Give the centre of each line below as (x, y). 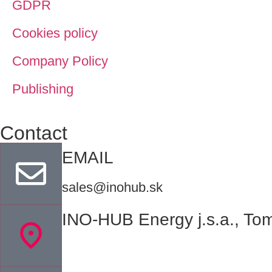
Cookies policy (55, 33)
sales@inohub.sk (112, 188)
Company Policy (60, 61)
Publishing (43, 89)
